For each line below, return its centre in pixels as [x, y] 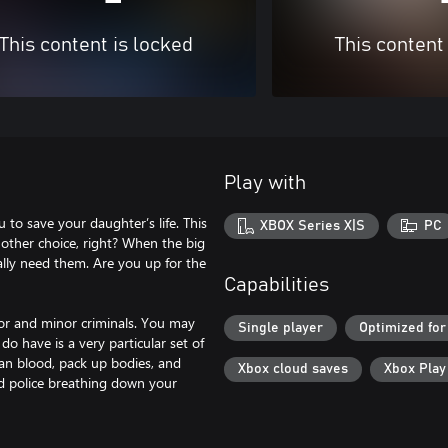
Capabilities [276, 285]
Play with [265, 183]
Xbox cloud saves [293, 369]
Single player [280, 327]
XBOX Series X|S [313, 225]
